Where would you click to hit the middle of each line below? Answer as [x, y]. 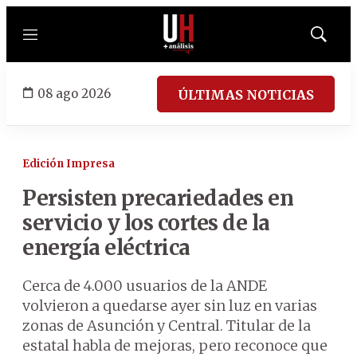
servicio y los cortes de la [146, 223]
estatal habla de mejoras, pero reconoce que [175, 345]
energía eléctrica [106, 247]
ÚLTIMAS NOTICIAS [246, 94]
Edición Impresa [69, 164]
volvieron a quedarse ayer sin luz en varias [170, 306]
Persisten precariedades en [158, 198]
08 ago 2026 [74, 93]
